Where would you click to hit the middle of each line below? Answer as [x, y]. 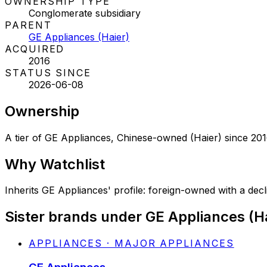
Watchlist [72, 164]
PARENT [28, 25]
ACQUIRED [35, 49]
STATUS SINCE [48, 72]
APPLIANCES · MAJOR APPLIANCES [131, 243]
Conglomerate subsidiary [85, 13]
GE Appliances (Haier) [79, 37]
